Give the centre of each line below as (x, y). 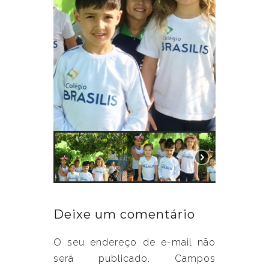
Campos (195, 259)
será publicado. (102, 259)
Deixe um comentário (124, 215)
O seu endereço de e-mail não (134, 243)
